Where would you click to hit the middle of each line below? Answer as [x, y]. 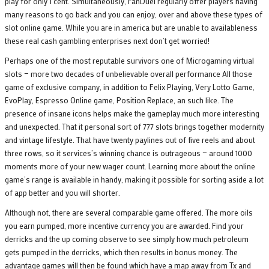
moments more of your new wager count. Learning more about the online [130, 166]
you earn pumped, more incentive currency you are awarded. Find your [124, 226]
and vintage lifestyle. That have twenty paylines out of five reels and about [130, 140]
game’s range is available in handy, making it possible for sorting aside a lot [134, 180]
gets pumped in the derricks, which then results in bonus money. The [121, 252]
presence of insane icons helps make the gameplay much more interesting [132, 113]
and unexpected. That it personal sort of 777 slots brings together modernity [134, 127]
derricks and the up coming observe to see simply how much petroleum [127, 239]
